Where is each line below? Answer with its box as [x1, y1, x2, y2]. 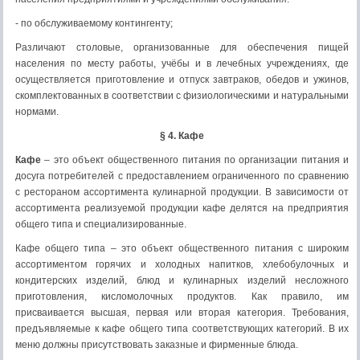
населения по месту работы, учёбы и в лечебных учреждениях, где [15, 58, 349, 69]
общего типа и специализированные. [15, 219, 186, 230]
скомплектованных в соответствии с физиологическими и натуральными [15, 90, 349, 101]
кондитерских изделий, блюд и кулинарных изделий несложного [15, 275, 349, 286]
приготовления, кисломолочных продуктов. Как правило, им [15, 291, 349, 302]
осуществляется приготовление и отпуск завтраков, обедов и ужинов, [15, 74, 349, 85]
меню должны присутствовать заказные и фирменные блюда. [15, 339, 298, 350]
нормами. [15, 106, 59, 117]
